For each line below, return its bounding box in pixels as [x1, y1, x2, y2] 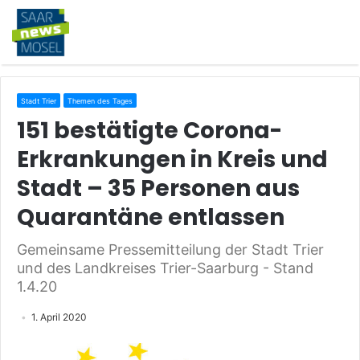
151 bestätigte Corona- [17, 115, 282, 146]
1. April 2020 [31, 311, 87, 323]
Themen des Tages [67, 96, 133, 105]
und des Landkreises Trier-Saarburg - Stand [17, 260, 313, 276]
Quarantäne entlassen [17, 202, 284, 233]
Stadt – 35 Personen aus [17, 173, 300, 204]
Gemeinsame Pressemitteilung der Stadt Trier [17, 241, 324, 258]
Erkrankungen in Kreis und [17, 144, 328, 175]
